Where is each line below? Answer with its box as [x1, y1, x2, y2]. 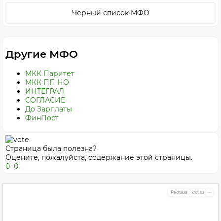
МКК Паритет [25, 69, 74, 78]
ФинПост [25, 113, 59, 122]
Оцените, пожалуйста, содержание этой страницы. [5, 152, 192, 162]
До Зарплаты [25, 104, 72, 113]
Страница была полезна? [5, 144, 97, 153]
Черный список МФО [72, 8, 149, 17]
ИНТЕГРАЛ [25, 86, 64, 96]
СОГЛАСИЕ [25, 95, 65, 105]
